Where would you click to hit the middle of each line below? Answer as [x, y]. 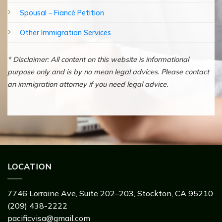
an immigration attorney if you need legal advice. [88, 84]
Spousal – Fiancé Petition [62, 13]
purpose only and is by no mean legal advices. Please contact [108, 72]
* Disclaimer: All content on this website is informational [98, 59]
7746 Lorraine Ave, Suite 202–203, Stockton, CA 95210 [110, 194]
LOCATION [30, 166]
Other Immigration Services [65, 33]
